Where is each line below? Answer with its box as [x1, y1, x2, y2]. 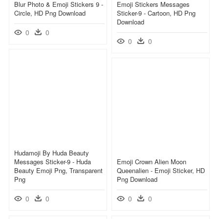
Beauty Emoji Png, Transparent [14, 165, 103, 175]
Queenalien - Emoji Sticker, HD [117, 165, 205, 175]
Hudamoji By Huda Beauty [14, 148, 89, 157]
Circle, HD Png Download [14, 8, 86, 18]
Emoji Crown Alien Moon [117, 156, 186, 166]
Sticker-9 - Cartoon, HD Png [117, 8, 196, 18]
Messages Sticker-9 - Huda [14, 156, 91, 166]
